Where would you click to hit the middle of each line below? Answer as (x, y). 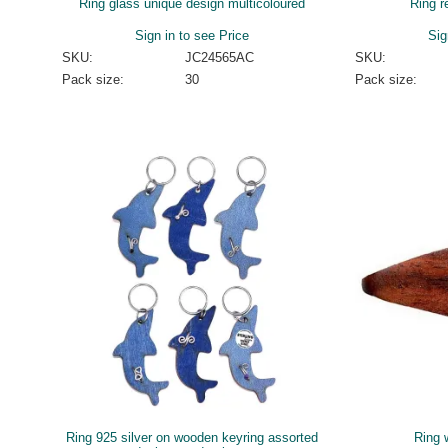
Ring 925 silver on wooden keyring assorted (192, 437)
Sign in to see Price (192, 35)
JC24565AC (219, 57)
